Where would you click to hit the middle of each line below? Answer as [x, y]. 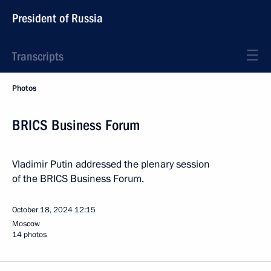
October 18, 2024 [42, 210]
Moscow [26, 224]
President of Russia [57, 18]
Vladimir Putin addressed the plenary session [111, 164]
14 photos [29, 235]
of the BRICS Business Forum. [78, 179]
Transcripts [38, 56]
